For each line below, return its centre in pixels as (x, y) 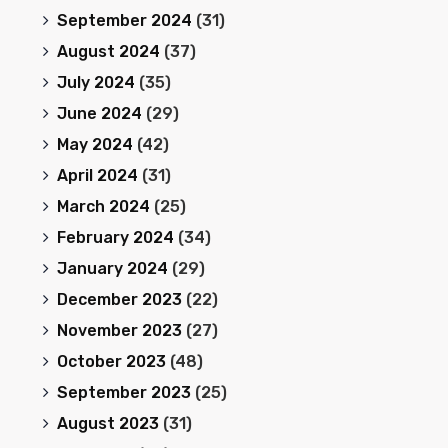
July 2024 (95, 82)
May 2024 (94, 144)
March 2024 (103, 206)
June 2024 (99, 113)
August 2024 (108, 51)
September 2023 (123, 392)
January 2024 (112, 268)
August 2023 (107, 423)
